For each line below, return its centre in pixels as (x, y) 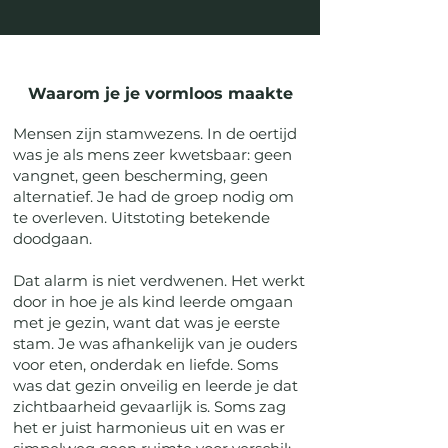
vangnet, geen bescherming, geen (140, 175)
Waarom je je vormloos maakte (160, 93)
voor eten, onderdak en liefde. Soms (145, 364)
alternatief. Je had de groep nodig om (153, 196)
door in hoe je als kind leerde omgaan (153, 301)
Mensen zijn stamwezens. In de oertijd (155, 133)
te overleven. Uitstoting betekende (141, 217)
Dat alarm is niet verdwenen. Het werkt (159, 280)
